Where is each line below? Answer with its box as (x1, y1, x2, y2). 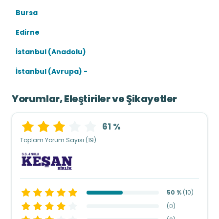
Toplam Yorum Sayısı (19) (20, 136, 96, 144)
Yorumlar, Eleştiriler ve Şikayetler (12, 92, 177, 106)
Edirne (16, 27, 40, 37)
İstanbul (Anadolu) (16, 47, 86, 57)
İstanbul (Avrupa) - (16, 66, 88, 76)
